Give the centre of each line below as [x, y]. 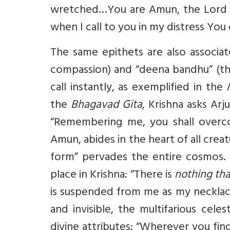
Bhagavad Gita [106, 106]
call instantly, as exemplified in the [139, 88]
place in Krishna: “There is [112, 176]
